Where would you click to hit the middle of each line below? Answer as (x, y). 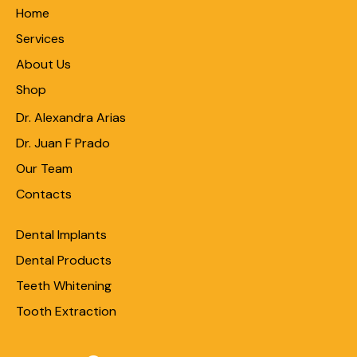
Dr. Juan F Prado (63, 143)
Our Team (44, 169)
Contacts (44, 194)
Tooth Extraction (66, 311)
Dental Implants (61, 234)
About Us (43, 64)
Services (40, 38)
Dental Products (64, 260)
